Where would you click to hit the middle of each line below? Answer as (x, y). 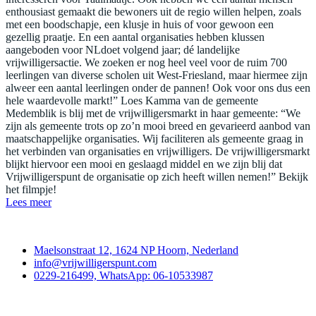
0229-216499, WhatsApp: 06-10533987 (123, 276)
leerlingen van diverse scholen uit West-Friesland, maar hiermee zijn (157, 75)
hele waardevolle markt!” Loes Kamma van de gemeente (132, 101)
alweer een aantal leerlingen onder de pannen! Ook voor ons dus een (158, 88)
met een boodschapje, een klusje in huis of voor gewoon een (140, 25)
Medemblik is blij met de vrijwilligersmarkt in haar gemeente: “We (153, 114)
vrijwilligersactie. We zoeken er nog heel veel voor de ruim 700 (146, 63)
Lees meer (29, 202)
